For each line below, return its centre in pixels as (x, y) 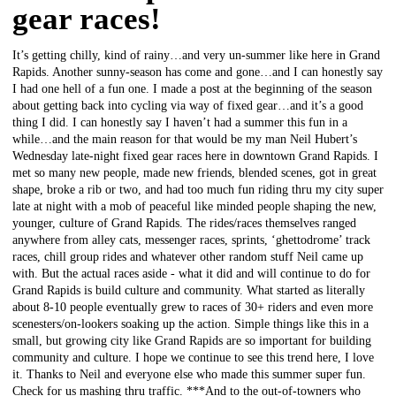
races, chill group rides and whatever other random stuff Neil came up (188, 256)
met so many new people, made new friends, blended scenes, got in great (194, 172)
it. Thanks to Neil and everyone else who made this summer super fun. (189, 374)
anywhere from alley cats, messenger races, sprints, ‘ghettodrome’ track (191, 240)
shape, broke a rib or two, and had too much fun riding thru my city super (198, 189)
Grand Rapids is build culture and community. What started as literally (189, 290)
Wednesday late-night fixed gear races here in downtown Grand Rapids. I (195, 156)
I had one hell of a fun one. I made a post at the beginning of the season (192, 88)
